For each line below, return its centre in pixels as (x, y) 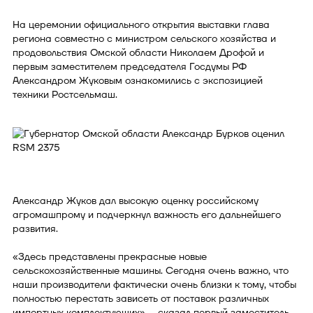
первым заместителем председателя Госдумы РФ (130, 66)
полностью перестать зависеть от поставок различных (141, 298)
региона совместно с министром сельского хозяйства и (144, 38)
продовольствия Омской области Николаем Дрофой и (138, 52)
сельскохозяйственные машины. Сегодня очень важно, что (151, 270)
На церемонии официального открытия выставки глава (141, 24)
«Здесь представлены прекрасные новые (110, 256)
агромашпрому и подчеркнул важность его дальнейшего (147, 214)
